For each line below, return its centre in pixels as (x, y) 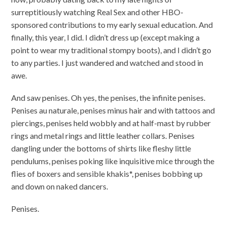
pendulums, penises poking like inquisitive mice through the (113, 161)
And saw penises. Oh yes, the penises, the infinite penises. (108, 98)
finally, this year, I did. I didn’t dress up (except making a (106, 37)
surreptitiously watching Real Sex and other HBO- (98, 12)
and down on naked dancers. (60, 186)
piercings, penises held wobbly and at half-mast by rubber (111, 123)
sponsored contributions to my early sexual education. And (112, 24)
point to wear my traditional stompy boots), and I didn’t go (111, 50)
